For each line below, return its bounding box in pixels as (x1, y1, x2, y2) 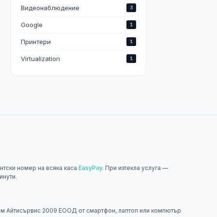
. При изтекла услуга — (102, 164, 169, 171)
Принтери (21, 38, 51, 46)
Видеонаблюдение (21, 4, 79, 12)
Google (21, 21, 43, 29)
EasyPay (78, 164, 103, 171)
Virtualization (21, 55, 60, 62)
